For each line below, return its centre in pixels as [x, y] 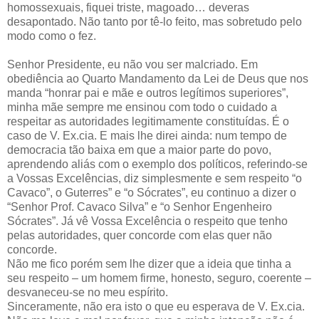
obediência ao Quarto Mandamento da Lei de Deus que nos [158, 78]
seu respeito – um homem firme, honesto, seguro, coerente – [159, 278]
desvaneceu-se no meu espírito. [88, 292]
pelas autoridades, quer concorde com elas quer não [140, 235]
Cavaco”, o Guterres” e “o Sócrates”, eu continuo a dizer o [152, 192]
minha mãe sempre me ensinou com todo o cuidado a [142, 107]
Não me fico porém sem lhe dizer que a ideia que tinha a [149, 263]
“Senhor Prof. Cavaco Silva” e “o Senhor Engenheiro [140, 206]
